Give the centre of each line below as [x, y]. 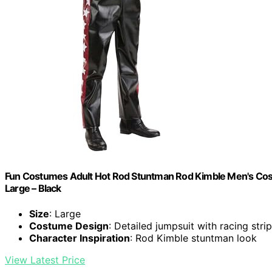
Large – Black [33, 189]
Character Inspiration [80, 238]
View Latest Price [45, 260]
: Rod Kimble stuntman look [193, 238]
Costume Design [69, 226]
